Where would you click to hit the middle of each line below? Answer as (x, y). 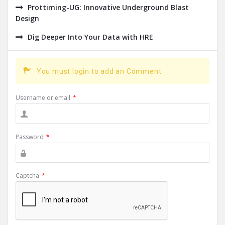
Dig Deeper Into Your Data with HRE (90, 37)
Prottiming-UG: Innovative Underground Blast (108, 7)
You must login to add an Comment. (100, 71)
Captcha (27, 176)
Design (27, 18)
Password (30, 137)
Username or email (43, 98)
